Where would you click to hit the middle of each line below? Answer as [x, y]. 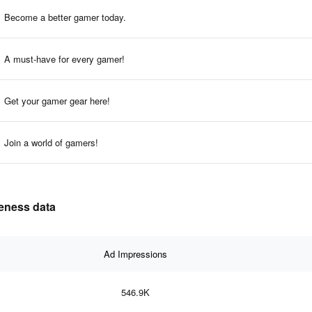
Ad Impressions [135, 253]
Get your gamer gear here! [57, 100]
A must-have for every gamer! [64, 58]
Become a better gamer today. [65, 17]
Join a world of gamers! [51, 142]
